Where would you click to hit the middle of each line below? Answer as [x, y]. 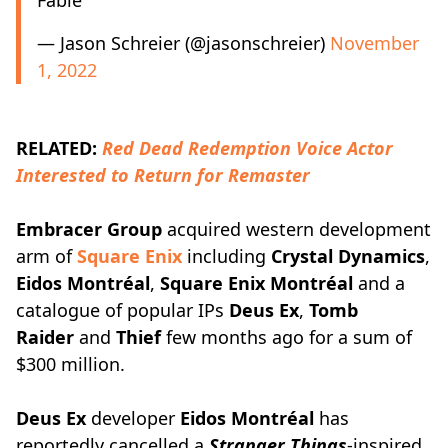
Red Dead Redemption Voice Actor [247, 148]
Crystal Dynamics [348, 256]
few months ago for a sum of [286, 337]
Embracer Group [89, 229]
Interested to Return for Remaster [163, 175]
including [226, 256]
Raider [45, 337]
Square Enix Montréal [256, 283]
